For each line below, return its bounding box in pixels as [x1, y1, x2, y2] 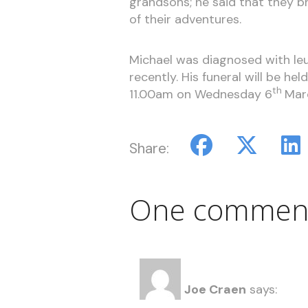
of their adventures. [129, 11, 241, 28]
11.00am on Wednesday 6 [129, 85, 272, 102]
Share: [129, 138, 169, 158]
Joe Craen [184, 281, 246, 298]
